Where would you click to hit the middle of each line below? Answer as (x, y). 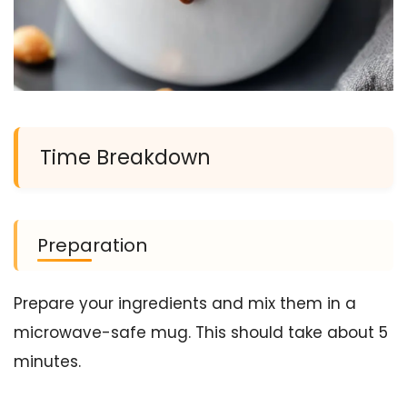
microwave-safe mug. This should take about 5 (201, 332)
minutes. (47, 361)
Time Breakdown (125, 157)
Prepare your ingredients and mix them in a (185, 303)
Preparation (92, 245)
